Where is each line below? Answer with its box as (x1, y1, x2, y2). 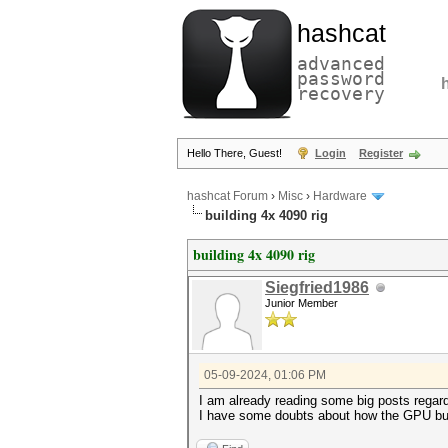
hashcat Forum (187, 189, 268, 204)
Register (359, 147, 403, 159)
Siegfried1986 (265, 279, 369, 296)
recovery (297, 83, 385, 104)
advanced (297, 53, 385, 74)
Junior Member (265, 297, 338, 309)
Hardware (313, 189, 367, 204)
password (297, 68, 385, 89)
